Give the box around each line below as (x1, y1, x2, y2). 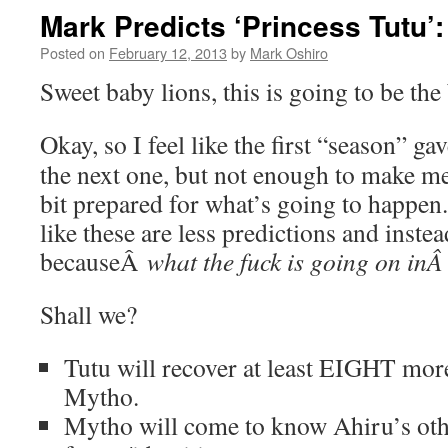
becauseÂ (40, 244, 147, 278)
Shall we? (40, 297, 137, 331)
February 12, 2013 (109, 42, 227, 63)
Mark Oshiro (250, 42, 328, 63)
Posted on (40, 42, 105, 63)
